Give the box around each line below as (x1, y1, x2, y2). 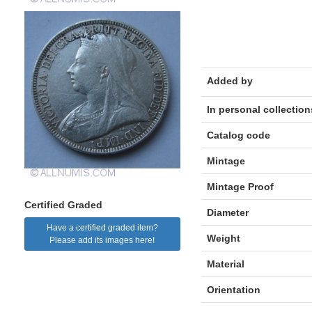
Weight (206, 233, 240, 244)
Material (206, 258, 244, 270)
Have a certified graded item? (46, 223, 158, 233)
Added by (206, 75, 253, 86)
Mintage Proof (206, 181, 274, 192)
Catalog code (206, 130, 270, 141)
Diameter (206, 207, 249, 218)
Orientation (206, 284, 260, 295)
